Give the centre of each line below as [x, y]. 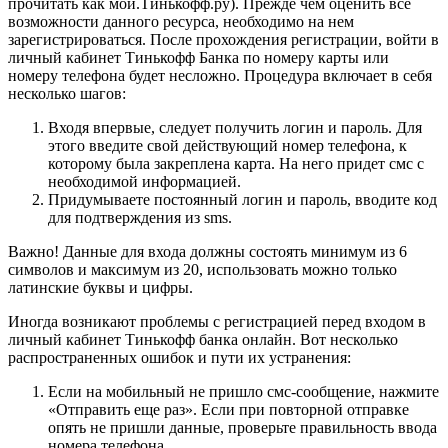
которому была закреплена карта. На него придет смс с [236, 163]
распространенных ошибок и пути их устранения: [179, 357]
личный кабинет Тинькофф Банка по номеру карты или [198, 57]
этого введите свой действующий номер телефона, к [227, 145]
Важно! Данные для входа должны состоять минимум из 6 [207, 251]
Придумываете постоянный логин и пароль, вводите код [242, 199]
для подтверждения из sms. [140, 217]
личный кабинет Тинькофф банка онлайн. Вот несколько [203, 339]
